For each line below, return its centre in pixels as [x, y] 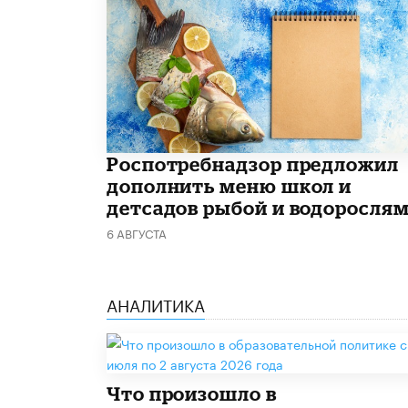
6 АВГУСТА [137, 233]
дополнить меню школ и [229, 186]
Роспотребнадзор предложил [253, 164]
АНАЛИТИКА [156, 304]
